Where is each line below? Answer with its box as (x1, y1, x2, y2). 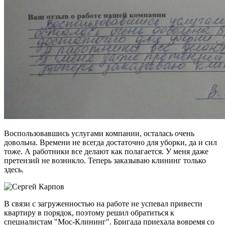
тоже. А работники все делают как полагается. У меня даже (4, 147, 208, 156)
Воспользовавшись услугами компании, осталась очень (4, 129, 194, 138)
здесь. (4, 165, 24, 174)
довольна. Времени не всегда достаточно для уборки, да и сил (4, 138, 217, 147)
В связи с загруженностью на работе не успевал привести (4, 199, 202, 208)
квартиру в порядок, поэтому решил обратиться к (4, 208, 174, 217)
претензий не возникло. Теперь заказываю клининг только (4, 156, 206, 165)
